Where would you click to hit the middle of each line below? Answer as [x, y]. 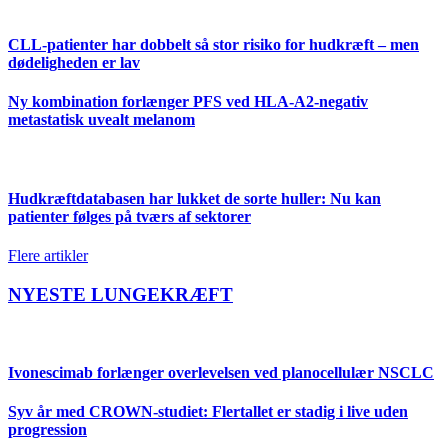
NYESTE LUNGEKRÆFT [120, 294]
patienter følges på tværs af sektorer [129, 216]
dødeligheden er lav [74, 63]
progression [47, 430]
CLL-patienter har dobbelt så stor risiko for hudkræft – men [213, 45]
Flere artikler [48, 256]
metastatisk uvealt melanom [101, 120]
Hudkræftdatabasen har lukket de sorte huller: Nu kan [194, 198]
